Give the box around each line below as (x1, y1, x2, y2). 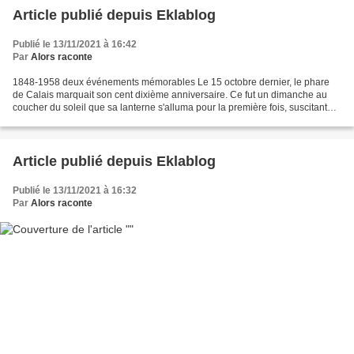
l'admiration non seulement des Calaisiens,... (13, 114, 205, 126)
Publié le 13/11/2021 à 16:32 (13, 184, 137, 196)
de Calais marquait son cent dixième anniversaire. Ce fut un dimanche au (13, 88, 327, 100)
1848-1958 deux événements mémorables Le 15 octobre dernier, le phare (13, 76, 330, 88)
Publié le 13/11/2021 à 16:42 (13, 38, 137, 50)
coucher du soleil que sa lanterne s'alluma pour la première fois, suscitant (13, 101, 327, 113)
